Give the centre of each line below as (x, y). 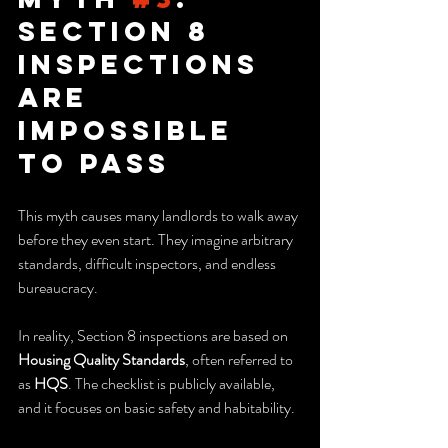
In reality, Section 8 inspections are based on (154, 335)
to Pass (94, 162)
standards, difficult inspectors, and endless (148, 263)
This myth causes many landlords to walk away (159, 215)
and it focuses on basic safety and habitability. (156, 407)
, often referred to (240, 359)
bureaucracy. (58, 287)
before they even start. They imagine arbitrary (157, 239)
